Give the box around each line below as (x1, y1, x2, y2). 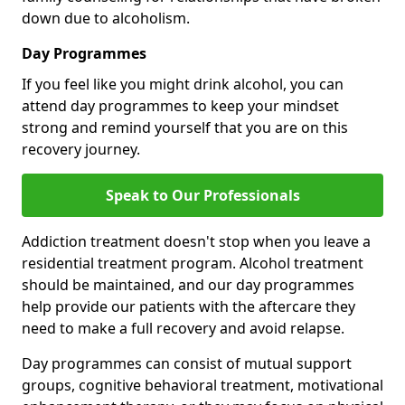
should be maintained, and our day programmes (22, 275, 354, 295)
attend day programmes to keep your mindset (22, 96, 339, 116)
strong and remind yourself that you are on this (22, 118, 348, 137)
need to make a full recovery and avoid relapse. (22, 318, 344, 338)
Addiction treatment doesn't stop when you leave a (22, 231, 371, 251)
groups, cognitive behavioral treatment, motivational (22, 375, 383, 395)
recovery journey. (22, 139, 140, 159)
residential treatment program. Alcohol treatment (22, 253, 363, 273)
